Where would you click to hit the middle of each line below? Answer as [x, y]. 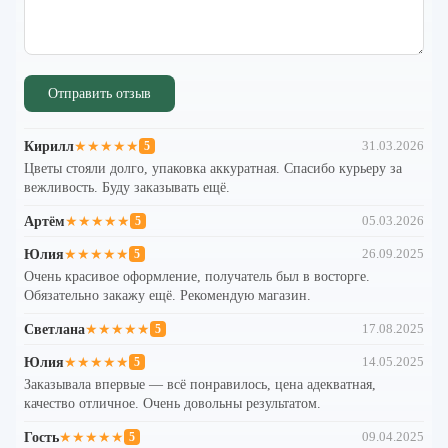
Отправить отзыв [99, 94]
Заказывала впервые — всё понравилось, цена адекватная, [200, 384]
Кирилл [49, 146]
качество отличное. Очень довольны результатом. [172, 403]
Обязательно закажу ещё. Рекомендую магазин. [167, 295]
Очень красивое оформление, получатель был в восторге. [197, 276]
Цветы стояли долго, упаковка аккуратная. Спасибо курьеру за [213, 168]
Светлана [54, 329]
